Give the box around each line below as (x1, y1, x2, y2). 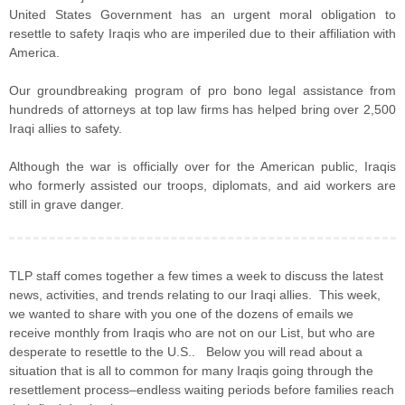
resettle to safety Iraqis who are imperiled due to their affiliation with (9, 26, 396, 41)
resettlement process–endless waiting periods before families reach (9, 382, 394, 397)
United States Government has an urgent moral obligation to (9, 7, 396, 22)
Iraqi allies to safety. (9, 121, 122, 136)
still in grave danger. (9, 197, 124, 212)
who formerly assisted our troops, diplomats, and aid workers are (9, 178, 396, 193)
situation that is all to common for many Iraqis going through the (9, 363, 373, 378)
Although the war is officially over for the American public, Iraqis (9, 159, 396, 174)
